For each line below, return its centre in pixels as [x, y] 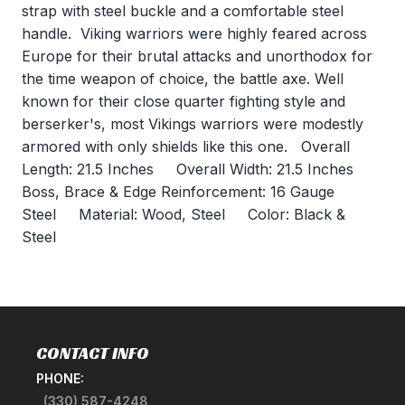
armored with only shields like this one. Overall [186, 147]
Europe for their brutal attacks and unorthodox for [197, 57]
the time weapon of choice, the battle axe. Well [183, 79]
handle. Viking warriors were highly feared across [194, 34]
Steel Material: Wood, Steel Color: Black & [184, 215]
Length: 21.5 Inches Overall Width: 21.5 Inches [197, 170]
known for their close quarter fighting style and [184, 102]
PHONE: [60, 379]
